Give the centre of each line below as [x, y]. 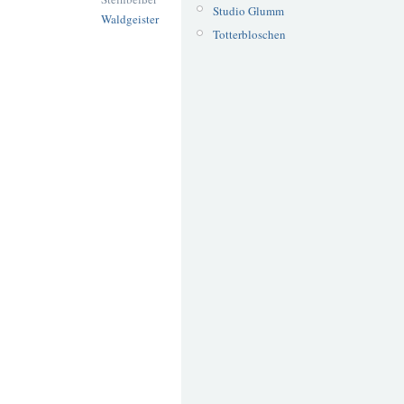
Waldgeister [130, 19]
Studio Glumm [248, 10]
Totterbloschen [249, 35]
